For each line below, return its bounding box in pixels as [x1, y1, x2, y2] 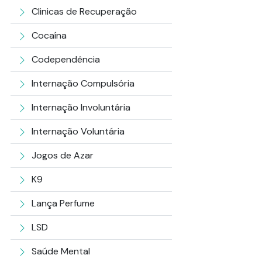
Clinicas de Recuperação [32, 5, 137, 18]
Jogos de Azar [32, 149, 94, 161]
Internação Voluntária [32, 125, 125, 137]
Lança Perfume [32, 197, 95, 209]
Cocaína [32, 29, 67, 42]
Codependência [32, 53, 100, 65]
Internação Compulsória [32, 77, 135, 89]
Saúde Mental [32, 245, 90, 257]
